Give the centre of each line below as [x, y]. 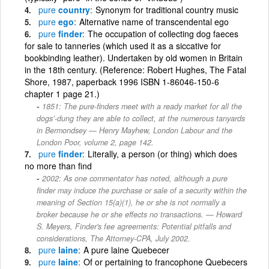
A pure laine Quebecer [126, 249]
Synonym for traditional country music [167, 9]
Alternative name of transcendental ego [154, 21]
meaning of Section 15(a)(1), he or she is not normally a [131, 202]
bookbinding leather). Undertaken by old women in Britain [134, 57]
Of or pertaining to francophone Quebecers [165, 261]
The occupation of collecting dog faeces [163, 33]
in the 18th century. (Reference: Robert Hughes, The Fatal [135, 69]
